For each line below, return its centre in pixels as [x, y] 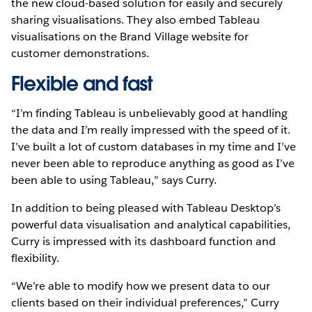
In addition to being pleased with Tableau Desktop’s [146, 208]
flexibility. [36, 258]
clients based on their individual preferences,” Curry [146, 302]
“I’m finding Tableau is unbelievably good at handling [150, 113]
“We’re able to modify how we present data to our [141, 286]
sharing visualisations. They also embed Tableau [135, 19]
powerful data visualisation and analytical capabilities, [151, 224]
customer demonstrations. [80, 53]
